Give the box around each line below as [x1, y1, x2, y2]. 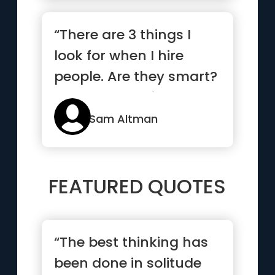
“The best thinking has [54, 233, 209, 252]
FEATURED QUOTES [48, 172, 227, 200]
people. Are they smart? [54, 67, 218, 86]
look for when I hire [54, 46, 184, 65]
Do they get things [54, 88, 181, 107]
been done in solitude [54, 254, 202, 273]
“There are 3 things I [54, 25, 192, 44]
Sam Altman [89, 111, 158, 126]
